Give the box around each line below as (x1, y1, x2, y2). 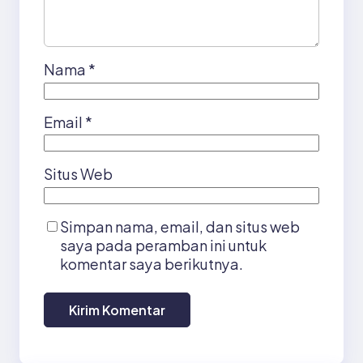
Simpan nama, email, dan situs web (60, 216, 300, 236)
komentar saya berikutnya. (60, 254, 243, 273)
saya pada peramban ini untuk (60, 235, 267, 254)
